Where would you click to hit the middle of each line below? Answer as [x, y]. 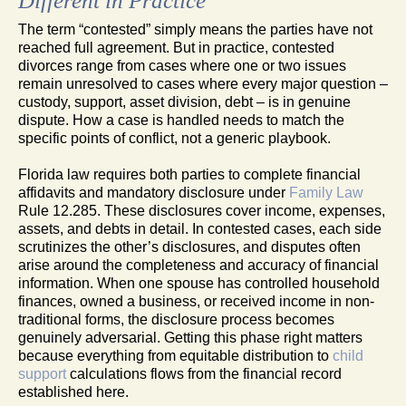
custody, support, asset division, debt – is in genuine [184, 101]
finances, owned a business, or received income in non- [196, 301]
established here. [73, 391]
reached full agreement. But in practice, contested [176, 47]
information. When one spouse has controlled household [199, 283]
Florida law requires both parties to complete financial [189, 174]
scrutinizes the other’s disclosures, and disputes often [189, 246]
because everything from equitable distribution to [175, 355]
